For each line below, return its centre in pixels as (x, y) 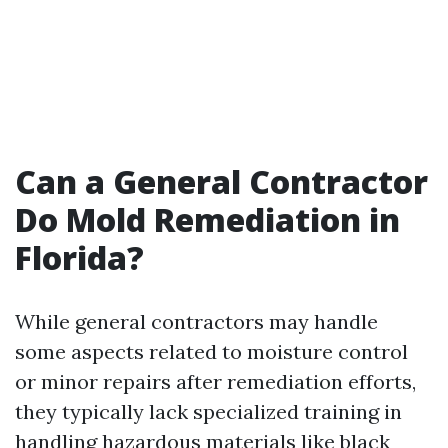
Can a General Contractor (221, 181)
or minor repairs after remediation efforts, (215, 381)
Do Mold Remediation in (207, 219)
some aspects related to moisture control (211, 351)
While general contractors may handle (196, 321)
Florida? (79, 257)
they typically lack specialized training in (208, 411)
